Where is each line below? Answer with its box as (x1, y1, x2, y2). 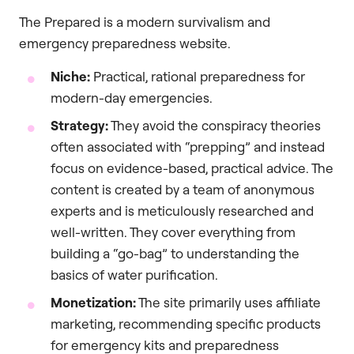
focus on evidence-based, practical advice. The (51, 159, 333, 176)
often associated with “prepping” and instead (51, 137, 325, 155)
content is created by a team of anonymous (51, 180, 314, 198)
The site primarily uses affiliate (136, 293, 321, 311)
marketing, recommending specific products (51, 314, 321, 332)
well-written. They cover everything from (51, 223, 296, 240)
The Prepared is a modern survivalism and (19, 13, 270, 31)
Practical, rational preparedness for (90, 67, 305, 85)
